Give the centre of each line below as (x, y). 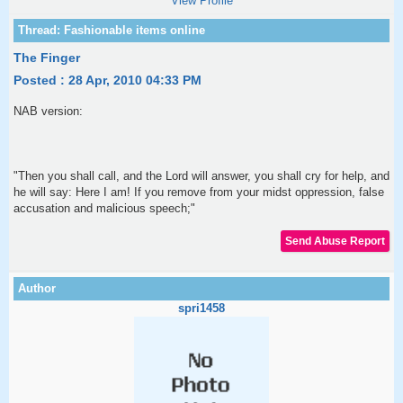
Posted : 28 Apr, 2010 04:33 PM (107, 80)
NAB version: (48, 111)
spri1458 (201, 308)
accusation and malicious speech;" (104, 208)
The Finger (47, 58)
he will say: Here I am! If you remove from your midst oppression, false (199, 192)
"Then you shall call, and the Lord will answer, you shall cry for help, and (201, 176)
